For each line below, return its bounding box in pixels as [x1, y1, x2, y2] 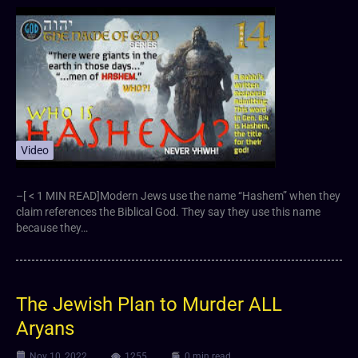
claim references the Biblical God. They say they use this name [16, 205, 320, 218]
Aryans [16, 316, 74, 340]
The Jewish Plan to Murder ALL [16, 292, 282, 316]
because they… [16, 221, 88, 234]
